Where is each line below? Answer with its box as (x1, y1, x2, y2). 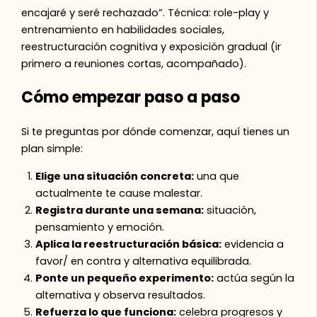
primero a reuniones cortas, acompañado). (21, 56, 247, 71)
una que (194, 168, 240, 183)
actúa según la (214, 270, 295, 285)
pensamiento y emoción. (35, 219, 165, 234)
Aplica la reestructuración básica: (35, 236, 222, 251)
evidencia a (221, 236, 284, 251)
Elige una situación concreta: (35, 168, 195, 183)
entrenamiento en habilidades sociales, (21, 22, 225, 37)
